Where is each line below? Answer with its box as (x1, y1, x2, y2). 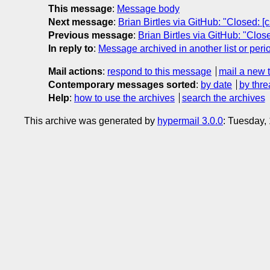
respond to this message (107, 66, 212, 77)
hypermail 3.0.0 (157, 115, 223, 126)
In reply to (48, 43, 93, 54)
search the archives (181, 92, 265, 103)
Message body (117, 3, 180, 14)
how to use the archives (74, 92, 175, 103)
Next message (48, 16, 113, 27)
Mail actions (48, 66, 102, 77)
